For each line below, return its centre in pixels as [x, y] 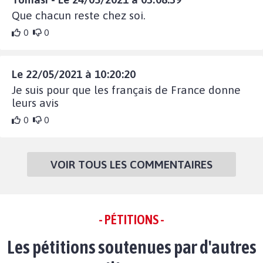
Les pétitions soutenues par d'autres [131, 247]
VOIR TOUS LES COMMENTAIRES [131, 164]
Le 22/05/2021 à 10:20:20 [74, 74]
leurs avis [35, 102]
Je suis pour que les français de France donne [126, 90]
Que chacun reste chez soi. [79, 15]
